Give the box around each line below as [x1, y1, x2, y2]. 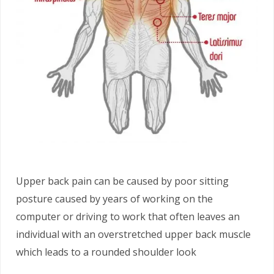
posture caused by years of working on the [16, 191, 213, 206]
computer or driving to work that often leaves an [16, 209, 240, 223]
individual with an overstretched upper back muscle [16, 227, 251, 241]
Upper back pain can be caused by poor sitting [16, 174, 229, 188]
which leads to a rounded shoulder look [16, 245, 196, 259]
